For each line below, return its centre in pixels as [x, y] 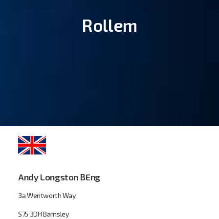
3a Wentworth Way [47, 195]
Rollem [109, 25]
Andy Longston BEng [59, 177]
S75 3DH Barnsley [44, 214]
